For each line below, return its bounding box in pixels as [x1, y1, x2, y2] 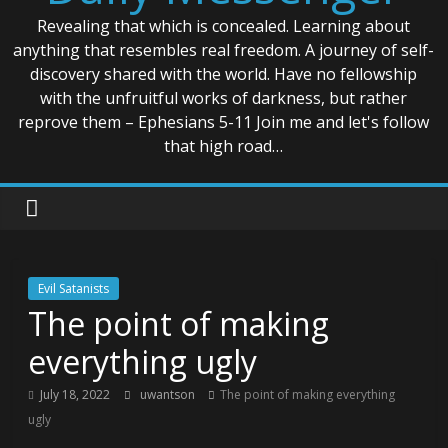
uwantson [140, 385, 199, 403]
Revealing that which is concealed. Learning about [37, 14, 411, 37]
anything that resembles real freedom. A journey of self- [13, 38, 435, 61]
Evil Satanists [38, 279, 110, 297]
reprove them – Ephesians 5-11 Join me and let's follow [18, 110, 430, 133]
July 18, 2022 [40, 385, 111, 403]
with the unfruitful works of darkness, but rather [40, 86, 408, 109]
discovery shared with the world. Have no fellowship [30, 62, 418, 85]
